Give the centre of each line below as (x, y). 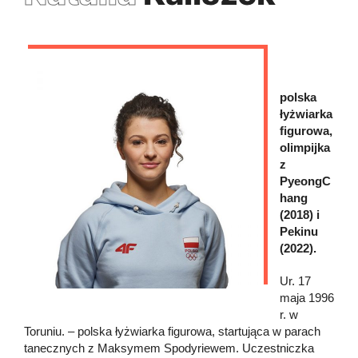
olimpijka (305, 147)
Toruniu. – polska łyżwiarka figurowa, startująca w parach (172, 331)
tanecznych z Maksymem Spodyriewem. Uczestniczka (169, 348)
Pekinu (299, 231)
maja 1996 (307, 297)
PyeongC (305, 181)
